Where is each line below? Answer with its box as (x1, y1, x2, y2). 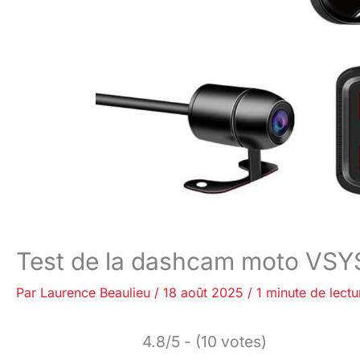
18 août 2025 (163, 284, 247, 301)
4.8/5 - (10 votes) (142, 332, 267, 351)
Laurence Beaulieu (40, 284, 154, 301)
